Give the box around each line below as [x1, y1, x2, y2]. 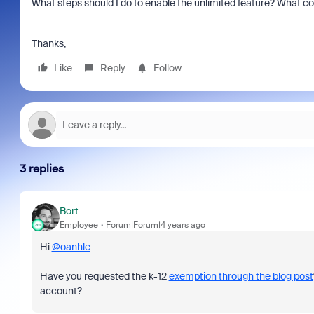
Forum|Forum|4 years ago [105, 219, 205, 231]
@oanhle [51, 240, 90, 253]
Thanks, [31, 37, 66, 50]
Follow [153, 62, 182, 74]
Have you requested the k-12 [39, 270, 169, 282]
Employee [59, 219, 98, 231]
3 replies [19, 162, 64, 175]
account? [39, 285, 84, 297]
